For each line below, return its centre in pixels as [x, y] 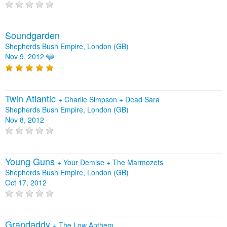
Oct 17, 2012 [26, 183]
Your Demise [85, 162]
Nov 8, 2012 [25, 119]
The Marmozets [138, 162]
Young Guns [31, 161]
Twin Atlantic [32, 98]
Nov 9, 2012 [25, 56]
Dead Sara [142, 99]
